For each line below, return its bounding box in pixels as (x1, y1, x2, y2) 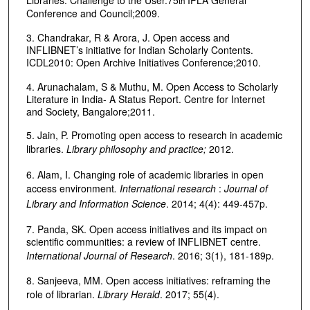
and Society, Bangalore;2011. (26, 104, 155, 118)
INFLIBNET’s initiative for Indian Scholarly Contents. (26, 42, 253, 57)
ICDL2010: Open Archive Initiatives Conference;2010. (26, 55, 261, 69)
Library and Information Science (26, 196, 166, 210)
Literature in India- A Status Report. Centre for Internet (26, 91, 265, 106)
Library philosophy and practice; (66, 142, 206, 156)
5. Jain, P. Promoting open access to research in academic (26, 128, 282, 143)
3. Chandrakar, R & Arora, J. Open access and (26, 30, 230, 44)
